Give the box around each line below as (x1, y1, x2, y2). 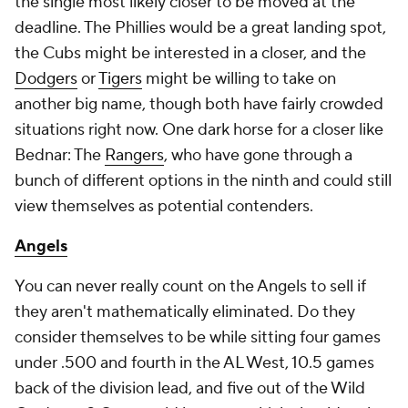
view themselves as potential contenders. (15, 195, 317, 217)
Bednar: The (15, 144, 105, 166)
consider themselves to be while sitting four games (15, 326, 381, 348)
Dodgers (15, 67, 77, 89)
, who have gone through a (164, 144, 352, 166)
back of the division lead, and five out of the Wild (15, 377, 365, 399)
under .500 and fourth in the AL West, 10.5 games (15, 352, 374, 373)
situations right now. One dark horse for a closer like (15, 118, 383, 140)
